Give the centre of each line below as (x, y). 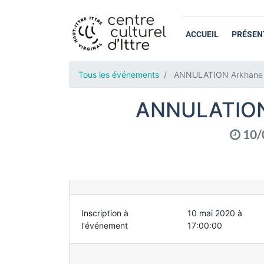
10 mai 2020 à (214, 213)
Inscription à (105, 213)
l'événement (105, 225)
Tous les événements (119, 75)
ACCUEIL (202, 34)
